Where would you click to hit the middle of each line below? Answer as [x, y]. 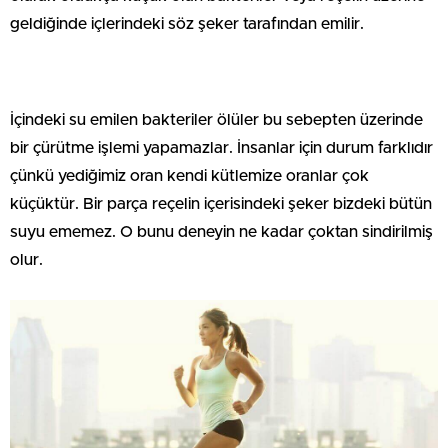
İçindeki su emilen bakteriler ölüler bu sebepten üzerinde [216, 119]
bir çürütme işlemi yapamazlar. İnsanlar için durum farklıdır [221, 147]
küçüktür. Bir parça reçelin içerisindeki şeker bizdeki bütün [221, 203]
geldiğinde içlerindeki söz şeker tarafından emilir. [187, 23]
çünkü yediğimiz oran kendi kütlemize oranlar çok [189, 175]
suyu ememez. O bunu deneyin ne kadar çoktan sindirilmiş [221, 231]
